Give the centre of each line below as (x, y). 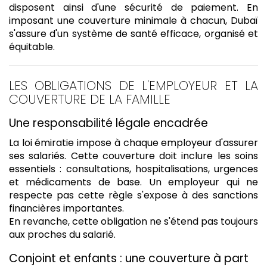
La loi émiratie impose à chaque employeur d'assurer (133, 142)
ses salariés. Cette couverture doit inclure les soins (133, 156)
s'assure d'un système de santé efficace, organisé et (133, 34)
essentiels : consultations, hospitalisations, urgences (133, 169)
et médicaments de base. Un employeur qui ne (133, 182)
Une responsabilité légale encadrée (108, 123)
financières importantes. (66, 208)
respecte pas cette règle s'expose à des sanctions (133, 195)
